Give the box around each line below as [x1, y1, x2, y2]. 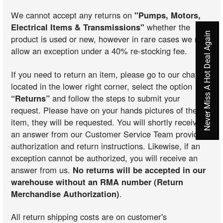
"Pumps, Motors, [134, 9, 201, 21]
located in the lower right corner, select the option [11, 80, 193, 92]
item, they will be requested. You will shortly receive [11, 115, 202, 128]
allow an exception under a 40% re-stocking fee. [11, 45, 188, 57]
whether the [144, 21, 191, 33]
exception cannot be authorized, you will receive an [11, 151, 198, 164]
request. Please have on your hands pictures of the [11, 104, 198, 116]
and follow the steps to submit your [50, 92, 181, 104]
